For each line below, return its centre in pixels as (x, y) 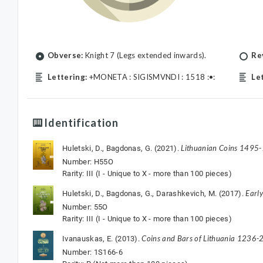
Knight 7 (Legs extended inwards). (145, 55)
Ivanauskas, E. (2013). (102, 239)
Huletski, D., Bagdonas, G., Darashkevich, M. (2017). (154, 193)
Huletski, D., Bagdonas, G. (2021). (122, 148)
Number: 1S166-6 (92, 252)
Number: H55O (88, 162)
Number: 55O (85, 207)
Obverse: (65, 55)
